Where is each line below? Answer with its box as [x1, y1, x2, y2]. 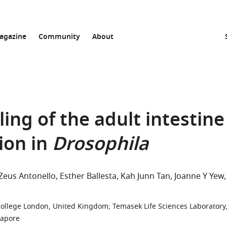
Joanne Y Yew [174, 170, 224, 182]
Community [39, 31, 80, 43]
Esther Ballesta [60, 170, 117, 182]
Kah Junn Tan [121, 170, 170, 182]
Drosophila [52, 131, 148, 161]
